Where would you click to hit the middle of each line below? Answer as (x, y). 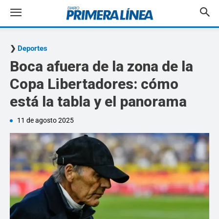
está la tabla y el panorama (98, 101)
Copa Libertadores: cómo (94, 84)
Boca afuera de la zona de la (101, 66)
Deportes (33, 48)
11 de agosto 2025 (45, 120)
